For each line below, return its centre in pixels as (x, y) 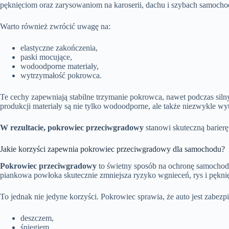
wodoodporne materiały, (60, 66)
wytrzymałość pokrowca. (61, 75)
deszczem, (37, 218)
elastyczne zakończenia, (59, 48)
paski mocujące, (46, 57)
